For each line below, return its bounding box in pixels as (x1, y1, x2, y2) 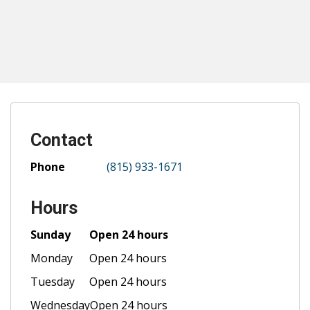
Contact (30, 130, 93, 151)
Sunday (30, 227, 71, 243)
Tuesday (30, 274, 75, 290)
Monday (30, 250, 73, 266)
